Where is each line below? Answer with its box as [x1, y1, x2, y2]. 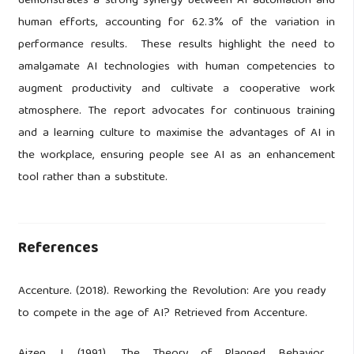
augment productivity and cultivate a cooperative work [17, 79, 336, 100]
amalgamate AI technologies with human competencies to [17, 57, 336, 78]
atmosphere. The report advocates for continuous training [17, 101, 336, 122]
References [17, 235, 98, 263]
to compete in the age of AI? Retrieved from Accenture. [17, 303, 307, 324]
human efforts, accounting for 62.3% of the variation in [17, 13, 336, 34]
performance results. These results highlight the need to [17, 35, 336, 56]
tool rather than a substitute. [17, 168, 171, 189]
